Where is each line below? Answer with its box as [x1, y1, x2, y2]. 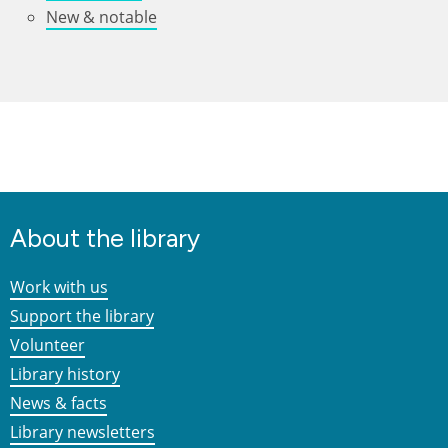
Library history [10, 363, 120, 386]
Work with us [10, 276, 108, 299]
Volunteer [10, 334, 85, 357]
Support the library [10, 305, 154, 328]
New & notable [46, 5, 157, 28]
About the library [10, 222, 200, 253]
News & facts [10, 392, 107, 415]
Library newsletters [10, 421, 155, 444]
